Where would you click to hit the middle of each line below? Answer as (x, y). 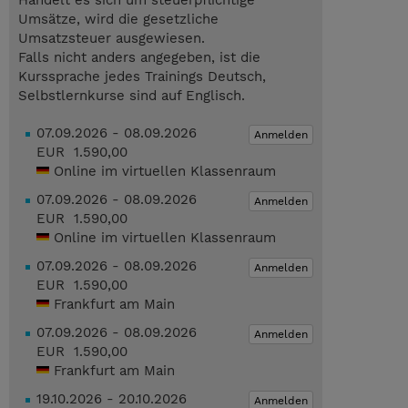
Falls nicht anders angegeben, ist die (139, 58)
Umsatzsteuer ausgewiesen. (112, 39)
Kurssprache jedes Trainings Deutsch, (142, 77)
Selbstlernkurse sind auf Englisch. (132, 96)
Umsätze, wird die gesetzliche (118, 20)
